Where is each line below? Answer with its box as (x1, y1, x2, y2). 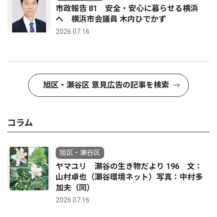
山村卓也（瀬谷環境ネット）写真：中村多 (56, 172, 203, 182)
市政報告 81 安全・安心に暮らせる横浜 (56, 4, 198, 14)
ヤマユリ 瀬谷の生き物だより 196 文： (56, 162, 202, 171)
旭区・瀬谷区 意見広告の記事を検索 (43, 80, 169, 90)
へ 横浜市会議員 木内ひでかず (56, 15, 166, 24)
